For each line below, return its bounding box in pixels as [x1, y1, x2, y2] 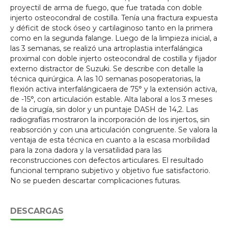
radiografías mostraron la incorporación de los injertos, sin [10, 115, 210, 124]
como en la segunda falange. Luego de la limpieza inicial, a [10, 33, 217, 43]
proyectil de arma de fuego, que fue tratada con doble [10, 3, 202, 12]
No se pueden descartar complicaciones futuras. [10, 176, 181, 185]
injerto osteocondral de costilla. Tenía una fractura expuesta [10, 13, 218, 22]
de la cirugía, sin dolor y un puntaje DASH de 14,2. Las [10, 104, 198, 114]
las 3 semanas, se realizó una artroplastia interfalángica [10, 43, 203, 53]
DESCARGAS [10, 206, 64, 216]
